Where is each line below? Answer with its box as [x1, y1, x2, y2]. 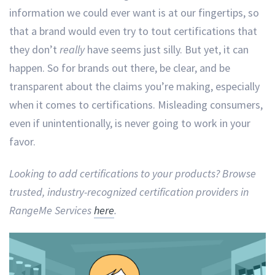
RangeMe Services [9, 203, 94, 217]
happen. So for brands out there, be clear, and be [9, 61, 230, 76]
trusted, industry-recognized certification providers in [9, 184, 249, 199]
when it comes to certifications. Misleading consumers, [9, 98, 263, 112]
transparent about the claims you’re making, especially [9, 79, 260, 94]
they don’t [9, 42, 60, 57]
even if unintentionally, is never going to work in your [9, 116, 250, 131]
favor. [9, 134, 36, 149]
